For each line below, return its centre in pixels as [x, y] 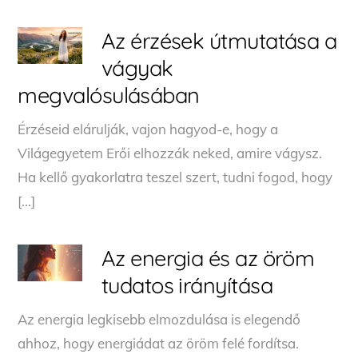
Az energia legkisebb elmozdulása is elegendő [159, 319]
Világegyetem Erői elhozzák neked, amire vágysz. [170, 153]
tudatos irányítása [187, 285]
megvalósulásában [109, 95]
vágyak [137, 68]
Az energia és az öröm [208, 258]
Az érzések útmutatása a [219, 40]
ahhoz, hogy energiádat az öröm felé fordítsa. [159, 343]
